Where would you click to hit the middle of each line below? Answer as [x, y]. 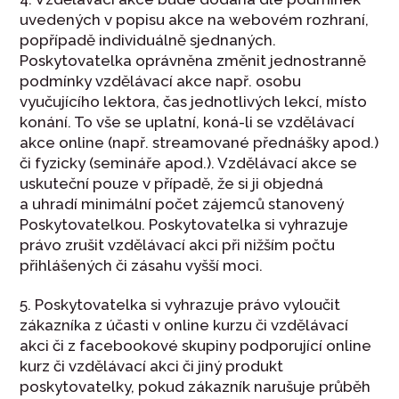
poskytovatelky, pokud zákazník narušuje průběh [195, 386]
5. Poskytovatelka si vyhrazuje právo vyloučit [180, 304]
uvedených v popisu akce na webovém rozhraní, [195, 20]
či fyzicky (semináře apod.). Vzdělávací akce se [189, 163]
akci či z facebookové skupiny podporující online [196, 345]
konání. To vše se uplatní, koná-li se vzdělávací [187, 122]
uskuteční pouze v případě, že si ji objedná [172, 184]
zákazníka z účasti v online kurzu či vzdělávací [184, 325]
